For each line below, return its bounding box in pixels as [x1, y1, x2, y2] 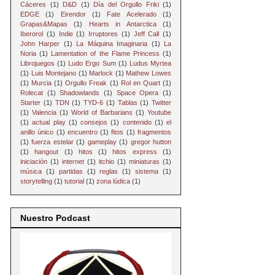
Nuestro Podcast [20, 213, 90, 223]
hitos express [112, 147, 157, 155]
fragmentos [137, 128, 172, 136]
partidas [58, 167, 83, 175]
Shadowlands [60, 88, 100, 96]
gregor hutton [130, 137, 172, 145]
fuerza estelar [31, 137, 74, 145]
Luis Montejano [31, 69, 77, 77]
